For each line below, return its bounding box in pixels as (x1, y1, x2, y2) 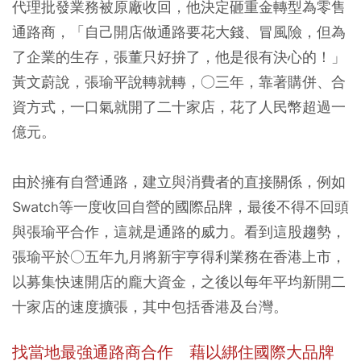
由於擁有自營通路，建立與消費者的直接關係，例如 (12, 172, 346, 191)
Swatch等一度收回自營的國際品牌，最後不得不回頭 (12, 197, 349, 216)
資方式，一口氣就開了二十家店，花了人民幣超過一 (12, 98, 346, 116)
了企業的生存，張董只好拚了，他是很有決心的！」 (12, 48, 346, 66)
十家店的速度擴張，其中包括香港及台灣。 (12, 297, 288, 316)
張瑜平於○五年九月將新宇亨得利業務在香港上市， (12, 247, 346, 266)
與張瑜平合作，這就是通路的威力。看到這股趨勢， (12, 222, 346, 241)
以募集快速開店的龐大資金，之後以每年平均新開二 (12, 272, 346, 291)
